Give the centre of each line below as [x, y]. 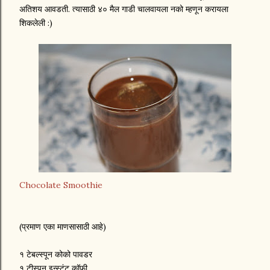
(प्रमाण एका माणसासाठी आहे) [63, 227]
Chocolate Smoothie [61, 185]
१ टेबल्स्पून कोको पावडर [56, 254]
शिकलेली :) [36, 23]
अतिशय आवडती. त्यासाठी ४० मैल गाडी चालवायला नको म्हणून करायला [124, 9]
